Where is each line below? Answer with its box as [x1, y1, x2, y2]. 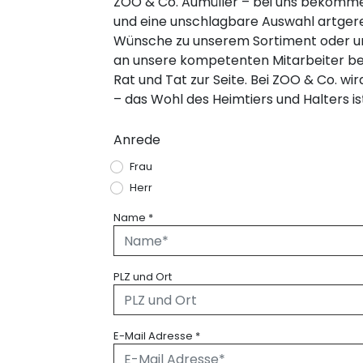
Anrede [113, 130, 160, 150]
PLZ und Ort [113, 269, 172, 285]
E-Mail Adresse [113, 328, 195, 344]
